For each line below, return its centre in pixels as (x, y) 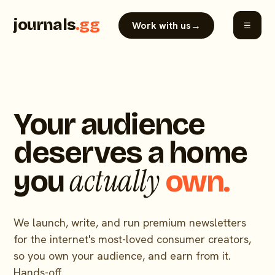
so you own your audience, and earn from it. (122, 256)
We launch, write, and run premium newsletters (130, 223)
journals (45, 25)
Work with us (161, 25)
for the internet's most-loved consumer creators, (133, 239)
